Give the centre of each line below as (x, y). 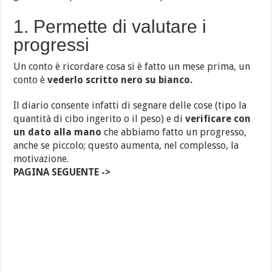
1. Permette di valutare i (110, 26)
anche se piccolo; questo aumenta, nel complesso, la (126, 145)
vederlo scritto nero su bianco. (120, 80)
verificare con (218, 118)
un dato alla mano (59, 132)
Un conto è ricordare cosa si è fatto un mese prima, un (132, 66)
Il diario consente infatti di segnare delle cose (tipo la (130, 105)
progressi (52, 44)
